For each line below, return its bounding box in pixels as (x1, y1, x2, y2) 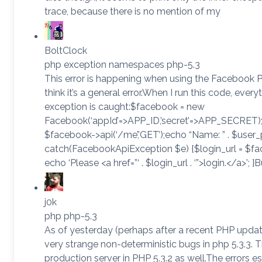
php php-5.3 (44, 210, 97, 222)
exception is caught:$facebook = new (44, 101, 205, 112)
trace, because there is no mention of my (44, 5, 220, 17)
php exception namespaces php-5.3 (44, 58, 200, 70)
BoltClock (44, 44, 87, 56)
